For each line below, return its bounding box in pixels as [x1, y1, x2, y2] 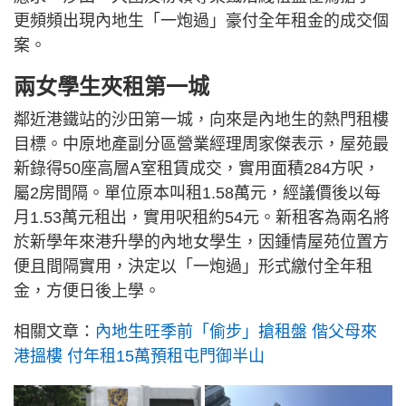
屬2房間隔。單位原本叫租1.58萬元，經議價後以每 [14, 184, 381, 203]
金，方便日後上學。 [14, 282, 160, 301]
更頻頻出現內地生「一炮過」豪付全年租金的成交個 [14, 12, 389, 31]
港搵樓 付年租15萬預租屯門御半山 [14, 347, 265, 366]
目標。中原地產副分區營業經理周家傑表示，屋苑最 [14, 135, 389, 154]
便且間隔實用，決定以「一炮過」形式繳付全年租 [14, 257, 372, 276]
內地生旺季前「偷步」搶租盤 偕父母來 [95, 323, 377, 342]
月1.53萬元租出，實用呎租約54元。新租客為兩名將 [14, 208, 390, 227]
